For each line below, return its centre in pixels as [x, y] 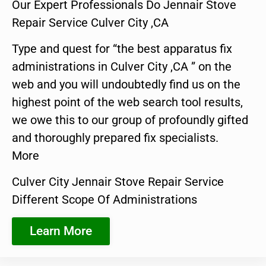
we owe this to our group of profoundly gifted [130, 120]
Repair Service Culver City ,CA [90, 22]
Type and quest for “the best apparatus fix [122, 48]
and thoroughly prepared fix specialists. [115, 137]
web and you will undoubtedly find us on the [126, 84]
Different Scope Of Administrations [104, 200]
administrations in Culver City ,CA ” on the [122, 66]
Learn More [61, 231]
